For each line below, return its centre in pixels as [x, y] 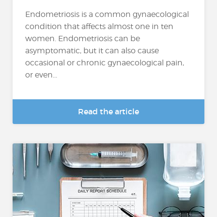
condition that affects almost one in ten [100, 27]
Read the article [108, 111]
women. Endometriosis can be [83, 39]
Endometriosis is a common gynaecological [107, 15]
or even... [41, 75]
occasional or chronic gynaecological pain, [105, 63]
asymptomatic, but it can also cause [92, 51]
